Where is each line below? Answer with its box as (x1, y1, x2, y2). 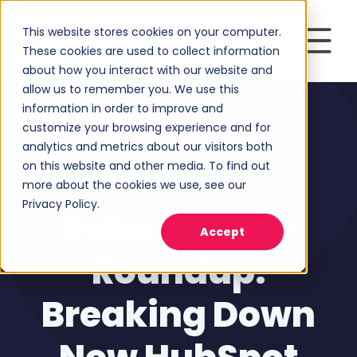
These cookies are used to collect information (22, 43, 280, 59)
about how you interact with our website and (22, 62, 273, 78)
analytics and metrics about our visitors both (22, 139, 273, 155)
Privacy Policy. (22, 196, 100, 212)
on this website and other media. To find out (22, 158, 270, 174)
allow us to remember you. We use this (22, 81, 239, 97)
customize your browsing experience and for (22, 120, 271, 135)
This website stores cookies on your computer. (22, 24, 281, 40)
